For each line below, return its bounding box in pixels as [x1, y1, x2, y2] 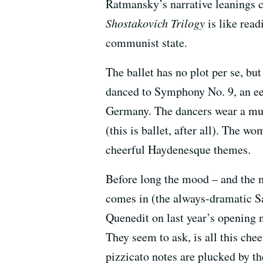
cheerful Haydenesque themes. [106, 141, 251, 157]
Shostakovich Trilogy [106, 15, 208, 31]
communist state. [106, 35, 187, 50]
